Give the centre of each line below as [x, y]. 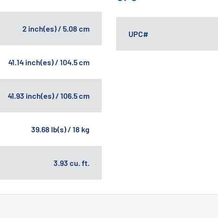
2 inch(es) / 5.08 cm [56, 28]
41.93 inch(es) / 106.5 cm [49, 95]
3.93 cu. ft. [72, 163]
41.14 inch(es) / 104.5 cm [49, 62]
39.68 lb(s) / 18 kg [60, 129]
